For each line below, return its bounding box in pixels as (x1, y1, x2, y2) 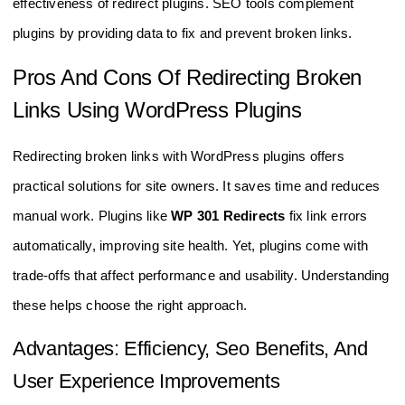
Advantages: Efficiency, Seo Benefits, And (13, 337, 368, 361)
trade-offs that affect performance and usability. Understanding (13, 267, 390, 283)
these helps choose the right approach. (13, 297, 248, 313)
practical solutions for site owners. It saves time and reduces (13, 177, 381, 193)
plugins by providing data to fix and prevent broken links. (13, 25, 353, 42)
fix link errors (285, 207, 368, 223)
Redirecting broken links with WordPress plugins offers (13, 147, 344, 164)
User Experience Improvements (13, 370, 280, 393)
